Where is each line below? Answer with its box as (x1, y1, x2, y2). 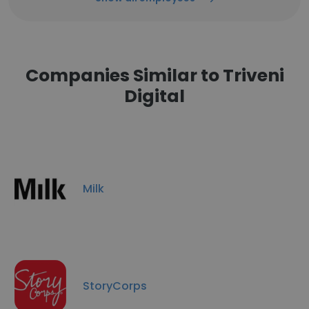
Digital (124, 84, 185, 108)
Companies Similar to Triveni (25, 63, 284, 88)
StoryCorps (83, 277, 147, 294)
